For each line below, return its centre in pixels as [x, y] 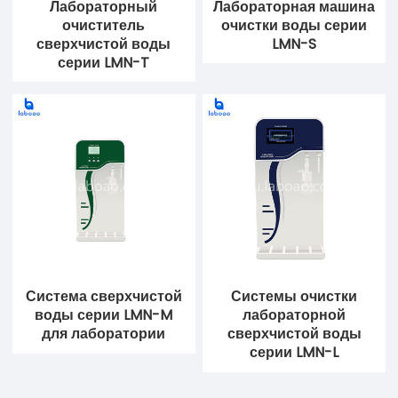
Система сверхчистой [103, 297]
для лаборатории [104, 334]
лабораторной [295, 315]
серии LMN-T [104, 63]
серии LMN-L [295, 353]
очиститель [104, 26]
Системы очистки [295, 297]
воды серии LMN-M [104, 315]
